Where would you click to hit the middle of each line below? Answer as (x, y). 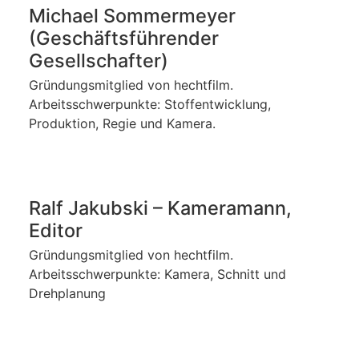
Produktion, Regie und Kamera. (124, 124)
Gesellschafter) (99, 61)
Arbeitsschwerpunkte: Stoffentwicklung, (150, 105)
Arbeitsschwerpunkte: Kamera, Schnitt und (157, 274)
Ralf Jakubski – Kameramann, (160, 208)
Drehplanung (67, 294)
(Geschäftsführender (124, 38)
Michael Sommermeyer (132, 16)
